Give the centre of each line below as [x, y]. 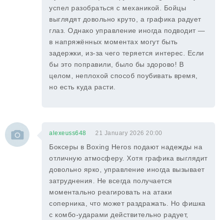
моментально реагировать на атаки [110, 192]
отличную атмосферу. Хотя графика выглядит [128, 158]
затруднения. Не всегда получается [111, 181]
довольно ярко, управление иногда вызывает [127, 169]
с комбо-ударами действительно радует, [119, 215]
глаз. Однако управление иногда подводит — [127, 30]
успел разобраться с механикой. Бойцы [118, 8]
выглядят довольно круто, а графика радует [125, 19]
